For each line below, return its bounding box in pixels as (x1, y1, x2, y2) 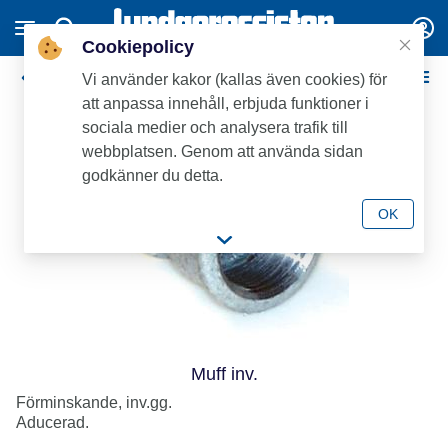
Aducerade (40, 68, 124, 85)
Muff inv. (190, 364, 258, 384)
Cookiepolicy (82, 37, 194, 57)
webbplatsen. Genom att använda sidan (82, 143, 363, 160)
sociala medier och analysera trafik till (82, 119, 348, 136)
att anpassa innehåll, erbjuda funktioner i (82, 95, 369, 112)
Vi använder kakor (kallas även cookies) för (82, 71, 387, 88)
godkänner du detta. (82, 167, 223, 184)
